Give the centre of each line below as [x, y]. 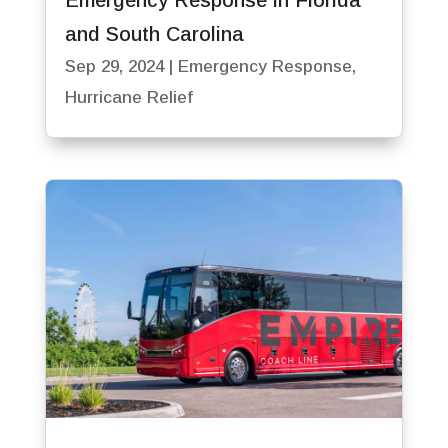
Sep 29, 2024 [114, 66]
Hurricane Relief [128, 97]
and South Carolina [154, 33]
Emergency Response [264, 66]
